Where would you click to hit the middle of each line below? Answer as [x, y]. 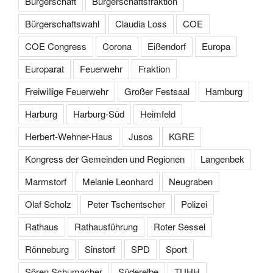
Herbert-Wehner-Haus [69, 136]
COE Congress [56, 46]
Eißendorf [167, 46]
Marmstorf [46, 181]
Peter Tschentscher [126, 204]
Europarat [44, 68]
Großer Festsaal [157, 91]
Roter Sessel [179, 226]
